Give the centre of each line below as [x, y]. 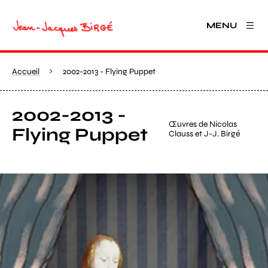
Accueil [26, 71]
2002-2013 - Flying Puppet [109, 71]
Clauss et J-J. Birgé [205, 134]
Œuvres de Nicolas [203, 124]
